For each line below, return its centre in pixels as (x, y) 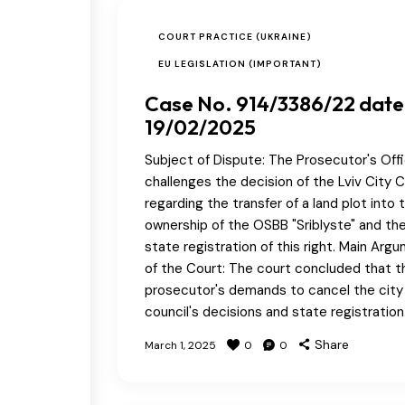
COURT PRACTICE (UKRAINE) (235, 36)
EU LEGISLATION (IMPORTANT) (240, 63)
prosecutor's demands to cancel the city (274, 290)
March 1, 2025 (180, 345)
